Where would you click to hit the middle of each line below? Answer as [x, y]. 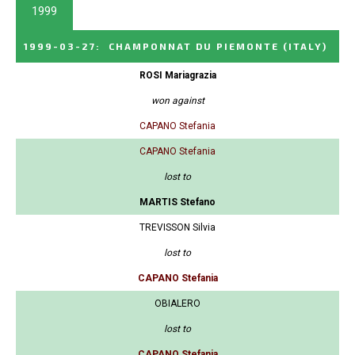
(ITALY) [305, 46]
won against [177, 101]
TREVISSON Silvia [177, 228]
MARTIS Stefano [177, 202]
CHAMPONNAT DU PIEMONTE [194, 46]
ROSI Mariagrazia [177, 76]
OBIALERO [177, 304]
